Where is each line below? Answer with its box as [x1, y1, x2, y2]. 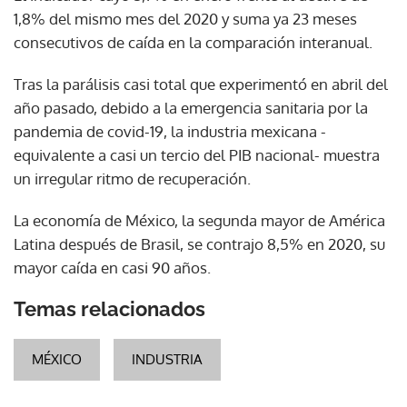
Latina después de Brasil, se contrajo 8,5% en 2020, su [14, 233, 385, 253]
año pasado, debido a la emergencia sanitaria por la [14, 97, 368, 117]
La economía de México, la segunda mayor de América [14, 210, 385, 230]
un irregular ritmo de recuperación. [14, 168, 251, 188]
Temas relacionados [14, 296, 205, 321]
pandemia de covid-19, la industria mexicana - [14, 121, 326, 141]
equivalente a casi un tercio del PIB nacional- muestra [14, 144, 380, 164]
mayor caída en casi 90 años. [14, 257, 211, 277]
